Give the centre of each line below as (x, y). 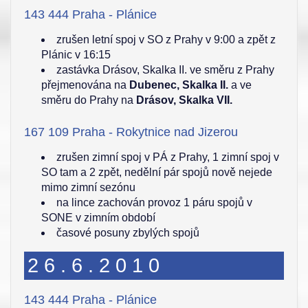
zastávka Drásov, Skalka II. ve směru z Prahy (165, 70)
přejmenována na (85, 85)
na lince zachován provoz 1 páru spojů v (154, 202)
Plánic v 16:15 (76, 55)
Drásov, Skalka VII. (184, 100)
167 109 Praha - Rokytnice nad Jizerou (131, 132)
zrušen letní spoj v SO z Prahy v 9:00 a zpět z (166, 40)
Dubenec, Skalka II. (179, 85)
